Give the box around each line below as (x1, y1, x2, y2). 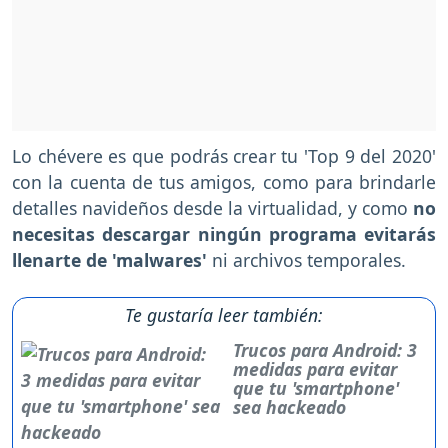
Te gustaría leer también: (125, 303, 323, 328)
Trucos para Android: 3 (232, 338, 417, 363)
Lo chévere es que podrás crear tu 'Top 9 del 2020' (12, 144, 436, 169)
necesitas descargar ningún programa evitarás (12, 222, 436, 247)
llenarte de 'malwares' (12, 248, 212, 273)
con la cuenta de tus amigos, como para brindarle (12, 170, 436, 195)
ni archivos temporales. (212, 248, 411, 273)
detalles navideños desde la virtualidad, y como (12, 196, 413, 221)
